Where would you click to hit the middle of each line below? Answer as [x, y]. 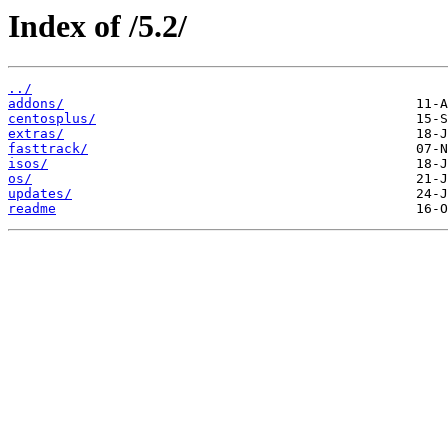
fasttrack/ [48, 149]
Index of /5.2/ [97, 26]
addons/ [36, 104]
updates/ [40, 194]
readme [32, 209]
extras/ [36, 134]
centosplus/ [52, 119]
